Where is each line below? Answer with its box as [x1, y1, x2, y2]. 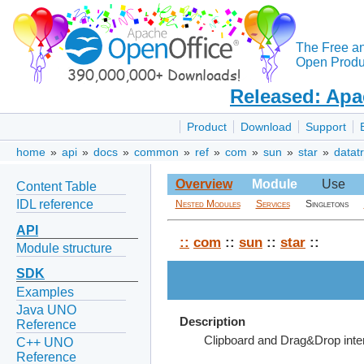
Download [240, 120, 292, 134]
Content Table [16, 179, 97, 193]
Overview [175, 177, 232, 192]
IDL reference [16, 197, 93, 211]
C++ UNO [16, 336, 73, 350]
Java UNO [16, 302, 76, 317]
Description [180, 314, 245, 328]
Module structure [16, 240, 112, 255]
